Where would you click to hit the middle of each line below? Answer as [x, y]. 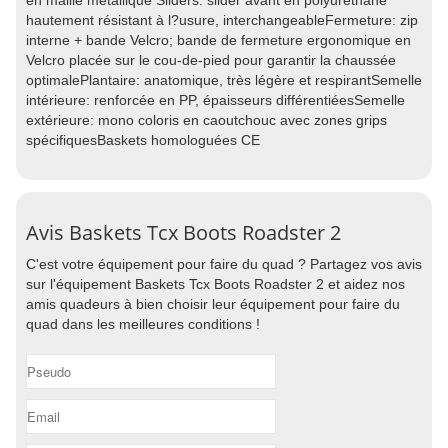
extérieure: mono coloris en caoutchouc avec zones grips [206, 120]
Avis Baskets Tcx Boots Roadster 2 [183, 232]
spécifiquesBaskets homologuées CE [143, 140]
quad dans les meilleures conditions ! [143, 324]
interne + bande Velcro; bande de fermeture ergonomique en [218, 40]
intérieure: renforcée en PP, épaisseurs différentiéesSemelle [215, 100]
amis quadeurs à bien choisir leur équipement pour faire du [213, 304]
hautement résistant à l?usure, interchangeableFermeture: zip [222, 20]
